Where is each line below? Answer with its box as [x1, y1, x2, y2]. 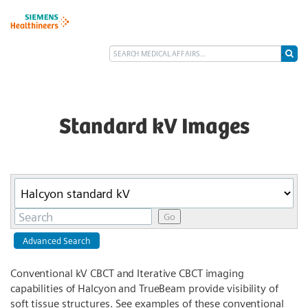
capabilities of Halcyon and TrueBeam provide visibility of [10, 282, 278, 295]
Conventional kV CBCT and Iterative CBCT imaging [10, 267, 244, 280]
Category [14, 177, 75, 194]
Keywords [14, 208, 79, 224]
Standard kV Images [58, 115, 250, 140]
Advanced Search [23, 236, 91, 246]
